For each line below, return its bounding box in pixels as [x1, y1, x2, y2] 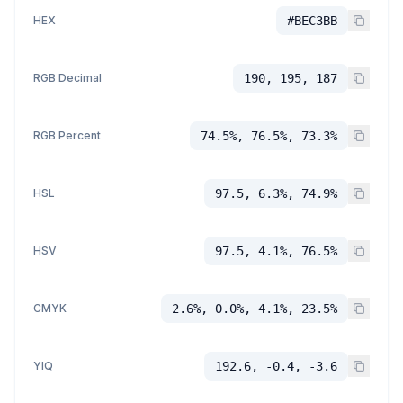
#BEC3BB [287, 13, 337, 28]
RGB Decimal [33, 71, 102, 85]
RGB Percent [33, 129, 101, 142]
